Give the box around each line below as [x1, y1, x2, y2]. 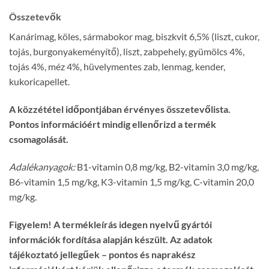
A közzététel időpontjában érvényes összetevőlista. [9, 103, 231, 115]
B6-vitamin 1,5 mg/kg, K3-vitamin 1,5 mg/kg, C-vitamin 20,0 [9, 175, 254, 187]
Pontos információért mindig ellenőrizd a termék [9, 118, 216, 130]
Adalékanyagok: [9, 160, 75, 172]
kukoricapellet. [9, 76, 70, 88]
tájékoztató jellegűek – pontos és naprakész [9, 248, 196, 260]
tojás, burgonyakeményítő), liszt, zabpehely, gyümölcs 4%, [9, 46, 244, 58]
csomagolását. [9, 133, 68, 145]
